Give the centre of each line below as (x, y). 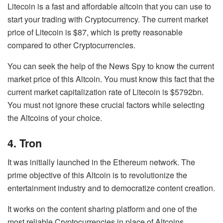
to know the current (180, 66)
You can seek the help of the (58, 66)
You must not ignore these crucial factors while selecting (106, 105)
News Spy (127, 66)
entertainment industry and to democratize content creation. (111, 188)
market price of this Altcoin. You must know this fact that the (111, 79)
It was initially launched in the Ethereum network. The (101, 162)
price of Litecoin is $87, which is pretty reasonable (95, 32)
